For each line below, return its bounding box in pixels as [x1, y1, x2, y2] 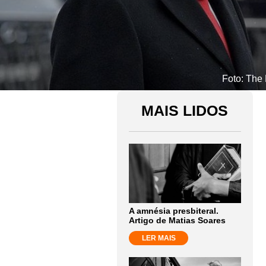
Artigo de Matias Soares [129, 216, 226, 225]
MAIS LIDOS [141, 102, 229, 119]
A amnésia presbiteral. [129, 206, 218, 216]
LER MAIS [141, 234, 176, 242]
